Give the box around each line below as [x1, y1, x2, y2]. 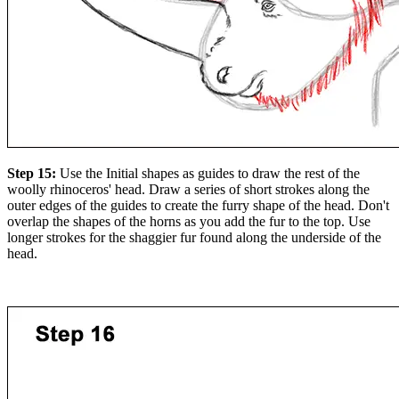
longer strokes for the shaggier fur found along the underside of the [7, 230, 381, 246]
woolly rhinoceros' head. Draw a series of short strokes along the [7, 182, 370, 198]
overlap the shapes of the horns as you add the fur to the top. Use [7, 214, 370, 230]
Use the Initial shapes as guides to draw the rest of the [60, 166, 360, 182]
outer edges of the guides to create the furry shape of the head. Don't [7, 198, 389, 214]
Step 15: [7, 166, 60, 182]
